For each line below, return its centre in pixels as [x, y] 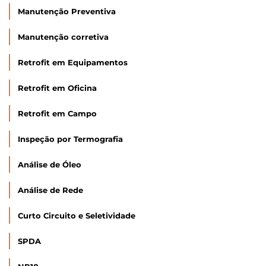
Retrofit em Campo [57, 113]
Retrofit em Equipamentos [73, 62]
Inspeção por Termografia [70, 139]
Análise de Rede [50, 190]
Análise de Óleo [50, 164]
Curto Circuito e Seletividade [77, 216]
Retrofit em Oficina [57, 88]
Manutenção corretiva [63, 37]
